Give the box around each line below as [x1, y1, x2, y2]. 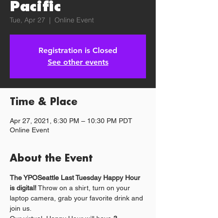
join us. [10, 204, 32, 212]
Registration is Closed [38, 46, 117, 55]
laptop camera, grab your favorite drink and [10, 194, 145, 202]
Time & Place [10, 97, 77, 107]
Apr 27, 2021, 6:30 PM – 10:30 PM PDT [10, 117, 132, 125]
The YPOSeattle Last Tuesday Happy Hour [10, 174, 142, 182]
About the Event [10, 153, 92, 163]
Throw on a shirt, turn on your [36, 184, 132, 192]
